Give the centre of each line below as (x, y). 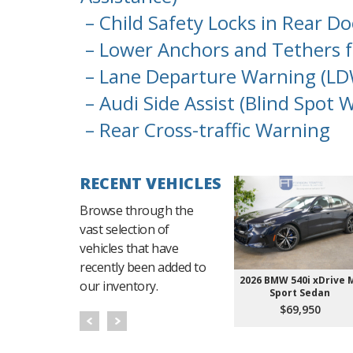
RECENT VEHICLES (150, 184)
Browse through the (136, 211)
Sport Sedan (300, 293)
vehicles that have (129, 249)
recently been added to (143, 268)
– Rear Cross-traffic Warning (205, 130)
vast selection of (124, 230)
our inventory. (119, 286)
